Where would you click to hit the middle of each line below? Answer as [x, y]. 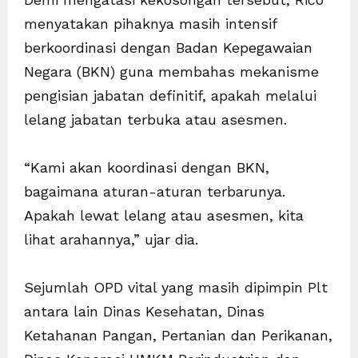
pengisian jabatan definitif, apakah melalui [170, 96]
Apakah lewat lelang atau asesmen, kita [164, 216]
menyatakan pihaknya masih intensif [150, 24]
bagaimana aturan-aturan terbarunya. [155, 192]
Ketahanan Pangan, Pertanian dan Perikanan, [178, 336]
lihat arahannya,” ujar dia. [111, 240]
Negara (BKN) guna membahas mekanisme [171, 72]
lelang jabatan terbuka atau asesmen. [155, 120]
